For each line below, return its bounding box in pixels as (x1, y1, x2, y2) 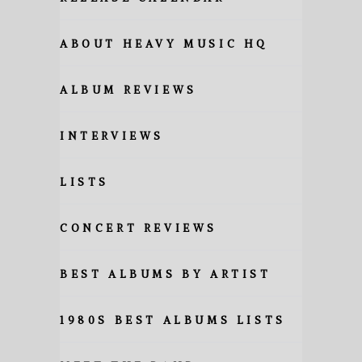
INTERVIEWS (59, 129, 164, 144)
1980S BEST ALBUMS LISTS (59, 314, 286, 328)
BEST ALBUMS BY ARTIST (59, 267, 271, 282)
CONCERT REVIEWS (59, 221, 217, 236)
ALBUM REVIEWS (59, 83, 197, 98)
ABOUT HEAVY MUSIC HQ (59, 37, 268, 52)
